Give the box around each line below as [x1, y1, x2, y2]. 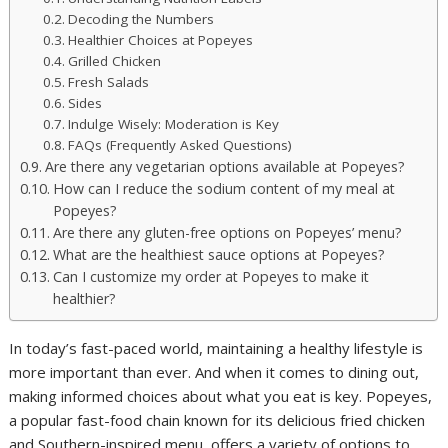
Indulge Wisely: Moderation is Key [67, 114, 279, 133]
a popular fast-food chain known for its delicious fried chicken [9, 409, 426, 430]
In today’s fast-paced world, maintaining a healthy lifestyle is [9, 337, 424, 358]
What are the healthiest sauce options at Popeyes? [53, 244, 386, 264]
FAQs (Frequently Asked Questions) [67, 135, 292, 154]
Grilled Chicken [67, 51, 161, 70]
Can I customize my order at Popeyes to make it [53, 266, 370, 286]
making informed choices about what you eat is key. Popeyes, [9, 385, 433, 406]
